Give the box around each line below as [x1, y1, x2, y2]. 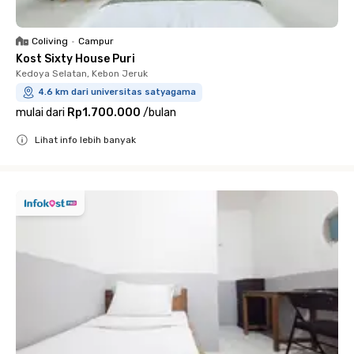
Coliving [32, 36, 68, 47]
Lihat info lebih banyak [35, 134, 136, 145]
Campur [78, 36, 114, 47]
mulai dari [16, 106, 65, 119]
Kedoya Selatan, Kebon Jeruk [16, 68, 148, 79]
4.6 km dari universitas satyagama [38, 87, 196, 97]
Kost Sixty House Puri [16, 52, 135, 66]
